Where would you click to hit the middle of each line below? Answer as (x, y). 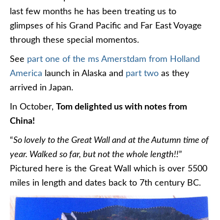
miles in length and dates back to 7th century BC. (105, 183)
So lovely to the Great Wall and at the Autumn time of (111, 140)
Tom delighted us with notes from (122, 107)
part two (142, 74)
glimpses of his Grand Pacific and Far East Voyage (106, 26)
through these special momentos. (74, 40)
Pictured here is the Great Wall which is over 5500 (109, 169)
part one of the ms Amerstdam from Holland (112, 59)
